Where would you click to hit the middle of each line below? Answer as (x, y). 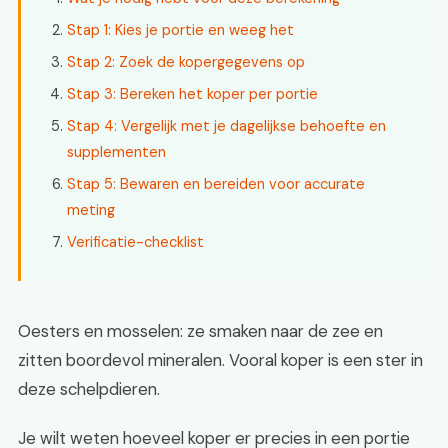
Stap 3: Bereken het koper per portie (192, 94)
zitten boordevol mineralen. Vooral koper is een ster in (220, 360)
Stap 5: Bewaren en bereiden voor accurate (216, 184)
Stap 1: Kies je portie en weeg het (180, 30)
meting (91, 210)
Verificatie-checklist (135, 242)
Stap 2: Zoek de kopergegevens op (186, 62)
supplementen (116, 152)
